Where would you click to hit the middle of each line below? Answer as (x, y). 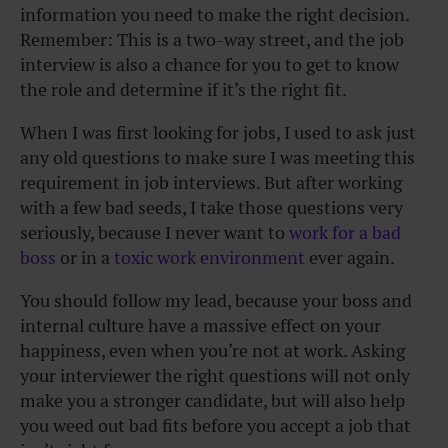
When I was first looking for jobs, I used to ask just (218, 132)
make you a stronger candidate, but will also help (212, 400)
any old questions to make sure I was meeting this (217, 157)
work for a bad (345, 232)
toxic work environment (209, 257)
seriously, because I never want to (154, 232)
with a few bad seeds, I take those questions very (211, 207)
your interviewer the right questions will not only (215, 375)
